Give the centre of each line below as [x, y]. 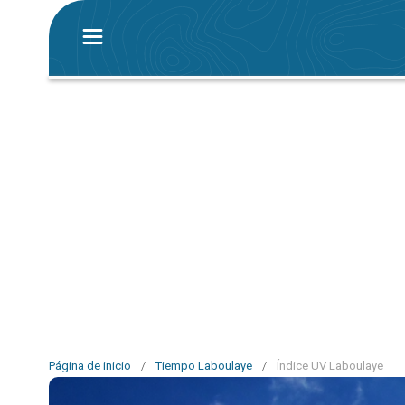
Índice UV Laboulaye [330, 366]
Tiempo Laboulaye [204, 366]
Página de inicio [90, 366]
